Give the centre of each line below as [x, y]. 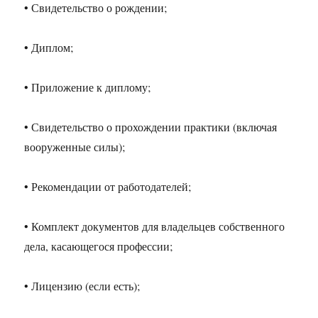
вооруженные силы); [75, 147]
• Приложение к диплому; [88, 87]
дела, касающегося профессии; [99, 246]
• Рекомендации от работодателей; [108, 187]
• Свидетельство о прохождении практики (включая [151, 127]
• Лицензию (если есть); [82, 286]
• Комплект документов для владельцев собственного [155, 226]
